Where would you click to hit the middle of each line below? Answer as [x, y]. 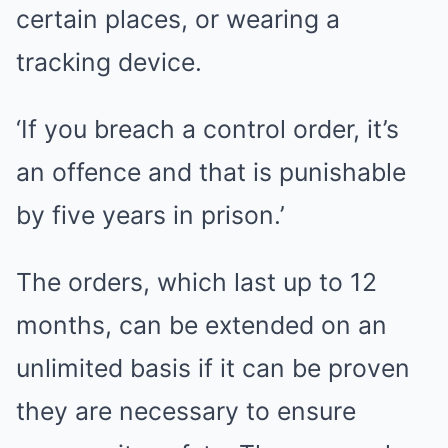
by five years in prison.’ [150, 215]
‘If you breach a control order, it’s [207, 129]
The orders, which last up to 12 [196, 282]
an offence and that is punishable [211, 172]
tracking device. [109, 62]
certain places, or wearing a [178, 19]
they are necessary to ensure [186, 411]
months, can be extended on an [201, 325]
